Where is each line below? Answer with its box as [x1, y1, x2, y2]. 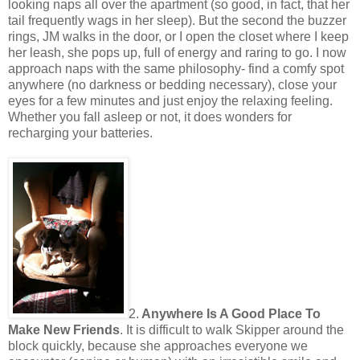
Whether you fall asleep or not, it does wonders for [8, 109, 292, 124]
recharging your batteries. [8, 125, 153, 140]
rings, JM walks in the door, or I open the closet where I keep [8, 29, 349, 43]
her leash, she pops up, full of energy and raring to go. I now [8, 45, 346, 59]
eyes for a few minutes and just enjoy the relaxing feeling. [8, 93, 333, 108]
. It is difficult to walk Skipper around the [120, 322, 344, 337]
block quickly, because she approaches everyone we [8, 338, 308, 353]
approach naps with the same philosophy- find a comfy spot [8, 61, 344, 76]
